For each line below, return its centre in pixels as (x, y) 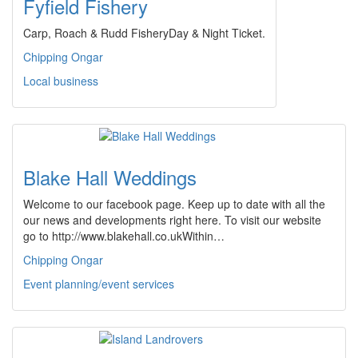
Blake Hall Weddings (110, 177)
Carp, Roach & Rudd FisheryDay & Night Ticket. (144, 33)
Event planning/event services (99, 284)
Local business (61, 81)
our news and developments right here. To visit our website (172, 220)
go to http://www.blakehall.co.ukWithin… (124, 236)
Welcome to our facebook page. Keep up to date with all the (174, 204)
